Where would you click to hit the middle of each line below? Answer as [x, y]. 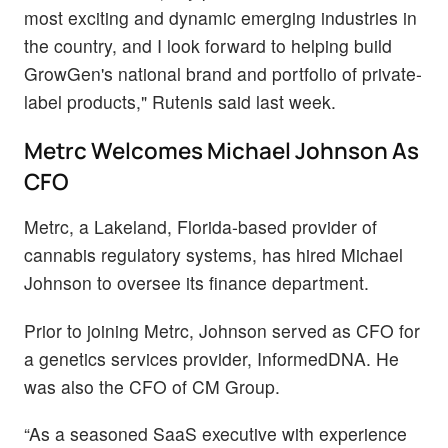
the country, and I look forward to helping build [208, 46]
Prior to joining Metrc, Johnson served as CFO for [222, 330]
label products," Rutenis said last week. [180, 102]
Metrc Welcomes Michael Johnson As [221, 151]
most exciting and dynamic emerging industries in [220, 18]
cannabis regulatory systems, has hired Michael [213, 255]
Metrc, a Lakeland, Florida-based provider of [200, 227]
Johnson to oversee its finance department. [196, 283]
